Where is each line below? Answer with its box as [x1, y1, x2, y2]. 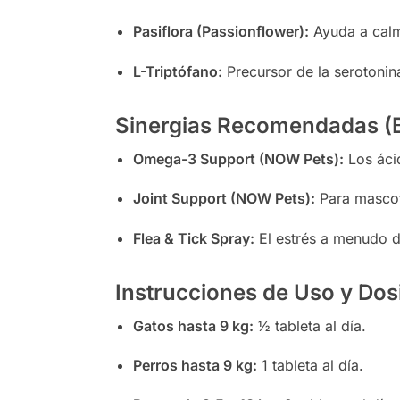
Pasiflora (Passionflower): [132, 22, 309, 41]
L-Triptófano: [132, 62, 222, 80]
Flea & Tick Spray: [132, 229, 254, 247]
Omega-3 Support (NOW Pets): [132, 149, 344, 168]
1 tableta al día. [256, 355, 363, 374]
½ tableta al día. [253, 316, 366, 335]
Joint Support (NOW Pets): [132, 189, 315, 208]
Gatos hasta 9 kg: [132, 316, 254, 335]
